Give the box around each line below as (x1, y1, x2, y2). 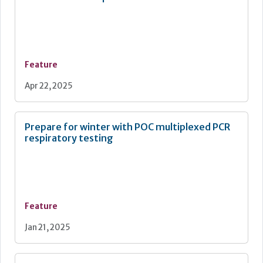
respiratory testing (25, 131, 113, 144)
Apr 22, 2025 (25, 80, 73, 91)
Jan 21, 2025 (25, 222, 70, 232)
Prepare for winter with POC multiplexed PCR (25, 120, 230, 133)
